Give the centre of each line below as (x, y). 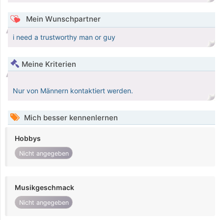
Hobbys (28, 138)
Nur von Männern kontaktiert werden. (73, 91)
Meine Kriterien (49, 64)
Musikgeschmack (44, 188)
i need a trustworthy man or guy (64, 37)
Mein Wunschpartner (62, 19)
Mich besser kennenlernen (70, 118)
